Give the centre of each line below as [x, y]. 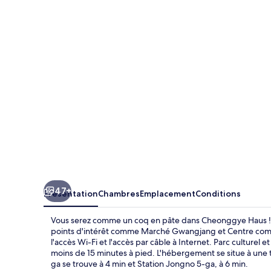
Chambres [119, 193]
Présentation [71, 193]
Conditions [218, 193]
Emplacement [168, 193]
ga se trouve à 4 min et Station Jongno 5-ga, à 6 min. [149, 263]
